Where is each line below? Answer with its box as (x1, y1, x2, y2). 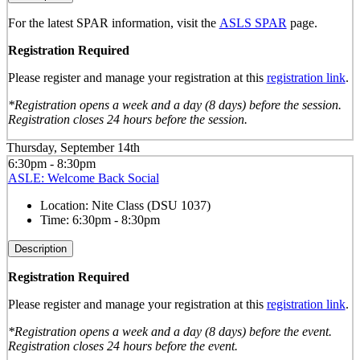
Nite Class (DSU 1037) (91, 198, 211, 213)
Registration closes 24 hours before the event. (7, 339, 238, 354)
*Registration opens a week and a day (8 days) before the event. (7, 325, 332, 339)
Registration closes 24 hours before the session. (7, 112, 247, 126)
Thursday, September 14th (6, 141, 140, 155)
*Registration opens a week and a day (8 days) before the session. (7, 97, 342, 112)
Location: (39, 198, 92, 213)
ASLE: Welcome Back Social (7, 171, 159, 186)
